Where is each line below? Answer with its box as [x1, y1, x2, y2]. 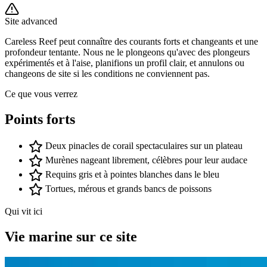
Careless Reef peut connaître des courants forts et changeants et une [5, 36, 258, 47]
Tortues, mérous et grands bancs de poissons [45, 183, 212, 194]
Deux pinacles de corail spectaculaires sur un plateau [45, 140, 243, 151]
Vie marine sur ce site [5, 228, 137, 244]
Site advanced [5, 16, 57, 27]
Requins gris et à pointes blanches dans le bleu [45, 169, 219, 179]
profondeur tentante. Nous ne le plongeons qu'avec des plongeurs [5, 47, 250, 58]
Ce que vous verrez [5, 89, 77, 100]
